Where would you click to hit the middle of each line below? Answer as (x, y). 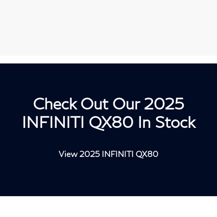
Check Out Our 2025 (108, 104)
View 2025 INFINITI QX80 (108, 154)
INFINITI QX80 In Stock (108, 122)
